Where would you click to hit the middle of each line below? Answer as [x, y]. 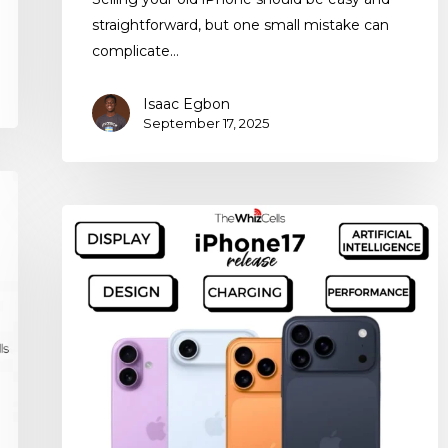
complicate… [135, 51]
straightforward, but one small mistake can [240, 25]
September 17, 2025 [206, 123]
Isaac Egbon [186, 104]
